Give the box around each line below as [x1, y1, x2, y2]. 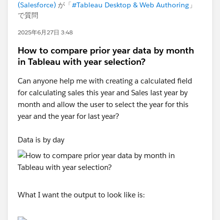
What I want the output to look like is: [18, 190, 145, 199]
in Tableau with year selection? [18, 56, 145, 67]
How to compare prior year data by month [18, 45, 194, 56]
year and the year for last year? [18, 111, 119, 121]
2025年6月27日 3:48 [18, 28, 73, 36]
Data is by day [18, 135, 64, 144]
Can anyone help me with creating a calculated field [18, 76, 192, 85]
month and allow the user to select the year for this [18, 100, 189, 109]
